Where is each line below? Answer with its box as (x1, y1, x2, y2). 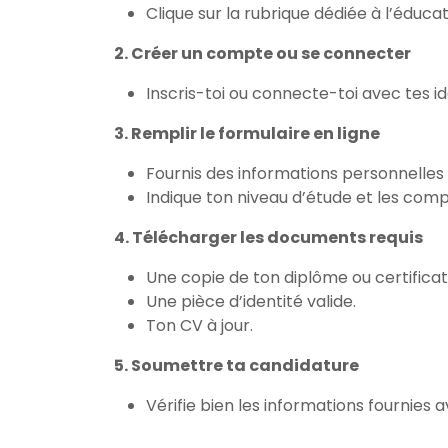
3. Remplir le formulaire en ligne (114, 122, 380, 145)
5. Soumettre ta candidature (114, 354, 359, 377)
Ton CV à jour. (146, 314, 253, 337)
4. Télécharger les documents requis (114, 226, 423, 249)
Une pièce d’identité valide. (146, 290, 356, 313)
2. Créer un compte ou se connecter (114, 42, 411, 65)
